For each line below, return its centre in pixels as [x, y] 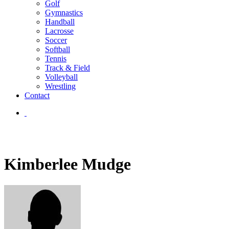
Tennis [56, 59]
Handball [60, 22]
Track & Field [67, 68]
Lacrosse [59, 31]
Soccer [56, 40]
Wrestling [60, 86]
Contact [37, 95]
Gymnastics [64, 13]
